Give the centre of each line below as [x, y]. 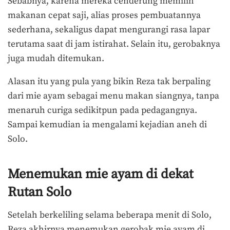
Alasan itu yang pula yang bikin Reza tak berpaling [109, 82]
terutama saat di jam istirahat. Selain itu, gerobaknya [114, 44]
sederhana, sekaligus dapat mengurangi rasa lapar [109, 30]
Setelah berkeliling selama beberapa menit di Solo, [110, 215]
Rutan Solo [40, 192]
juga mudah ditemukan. [57, 58]
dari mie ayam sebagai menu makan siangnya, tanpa [113, 96]
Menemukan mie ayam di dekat [100, 174]
